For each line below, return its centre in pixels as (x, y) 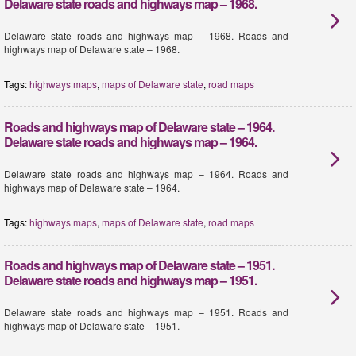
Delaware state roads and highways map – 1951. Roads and (147, 312)
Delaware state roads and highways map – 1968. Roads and (147, 35)
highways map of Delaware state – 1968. (92, 49)
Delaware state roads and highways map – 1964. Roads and (147, 174)
